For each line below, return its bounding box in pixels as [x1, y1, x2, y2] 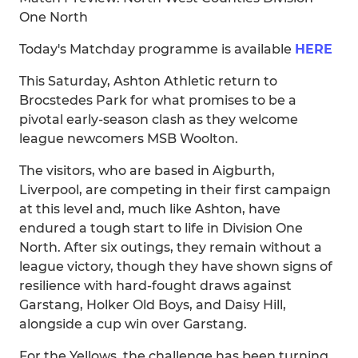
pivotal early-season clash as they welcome [19, 112, 298, 127]
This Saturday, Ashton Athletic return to [19, 74, 277, 89]
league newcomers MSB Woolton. [19, 131, 238, 146]
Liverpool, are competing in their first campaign [19, 182, 331, 197]
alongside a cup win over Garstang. [19, 316, 247, 332]
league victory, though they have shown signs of [19, 259, 332, 274]
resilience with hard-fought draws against [19, 278, 292, 293]
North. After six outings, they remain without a [19, 240, 322, 255]
